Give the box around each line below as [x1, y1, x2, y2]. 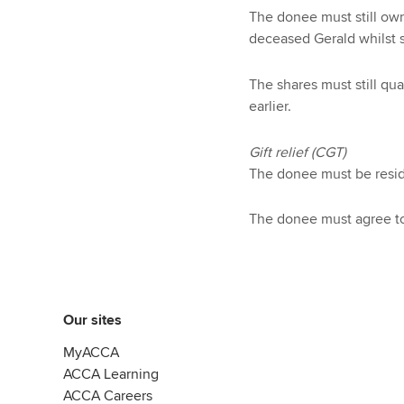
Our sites [63, 311, 122, 330]
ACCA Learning [63, 365, 159, 384]
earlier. [248, 96, 291, 115]
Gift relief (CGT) [248, 142, 346, 161]
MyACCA [63, 344, 119, 363]
